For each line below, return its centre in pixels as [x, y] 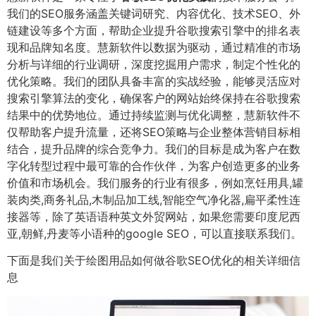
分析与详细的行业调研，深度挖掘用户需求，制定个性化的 [154, 64]
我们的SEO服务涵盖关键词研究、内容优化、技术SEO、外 [154, 13]
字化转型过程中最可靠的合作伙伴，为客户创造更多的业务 [154, 166]
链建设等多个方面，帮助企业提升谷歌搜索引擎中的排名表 [154, 30]
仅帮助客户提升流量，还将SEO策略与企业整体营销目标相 [154, 132]
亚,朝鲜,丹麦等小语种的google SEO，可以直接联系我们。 [154, 233]
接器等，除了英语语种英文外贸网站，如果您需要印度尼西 [154, 217]
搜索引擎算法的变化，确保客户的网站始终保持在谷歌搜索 [154, 98]
